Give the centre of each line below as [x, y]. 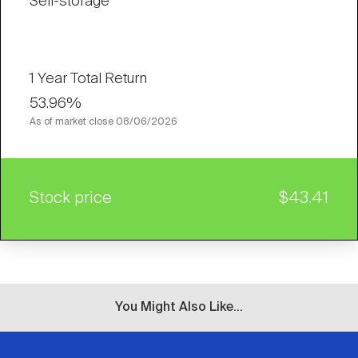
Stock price [71, 199]
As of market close [73, 122]
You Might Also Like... [179, 307]
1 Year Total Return [88, 80]
